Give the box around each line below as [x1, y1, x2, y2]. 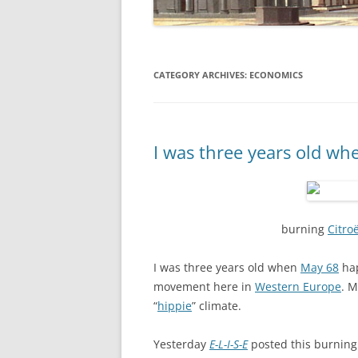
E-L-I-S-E [209, 336, 248, 352]
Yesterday [153, 336, 209, 352]
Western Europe [255, 278, 341, 294]
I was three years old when [153, 259, 300, 275]
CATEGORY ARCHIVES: [153, 68, 249, 81]
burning [280, 221, 328, 237]
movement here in [153, 278, 255, 294]
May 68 [300, 259, 339, 275]
